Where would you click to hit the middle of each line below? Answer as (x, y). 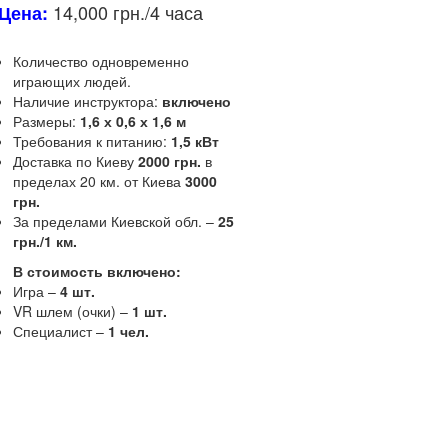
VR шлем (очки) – (72, 310)
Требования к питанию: (91, 140)
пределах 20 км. (66, 180)
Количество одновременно (100, 60)
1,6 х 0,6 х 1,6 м (130, 120)
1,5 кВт (194, 140)
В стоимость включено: (96, 270)
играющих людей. (71, 80)
